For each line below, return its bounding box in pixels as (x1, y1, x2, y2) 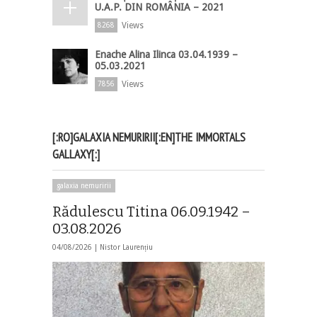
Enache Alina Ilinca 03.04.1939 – (95, 48, 238, 60)
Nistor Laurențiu (100, 243, 153, 251)
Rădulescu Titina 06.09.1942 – (52, 202, 250, 220)
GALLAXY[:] (52, 146, 100, 162)
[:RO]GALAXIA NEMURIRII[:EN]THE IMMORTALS (52, 129, 246, 145)
